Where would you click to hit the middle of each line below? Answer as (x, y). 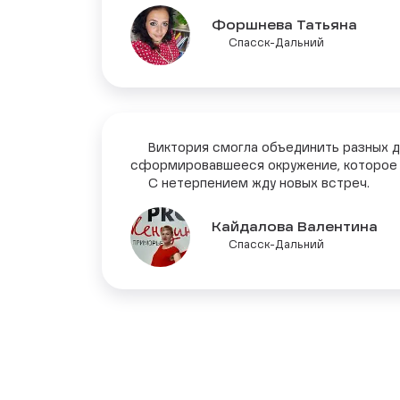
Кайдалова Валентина (295, 228)
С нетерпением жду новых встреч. (250, 183)
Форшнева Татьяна (284, 26)
